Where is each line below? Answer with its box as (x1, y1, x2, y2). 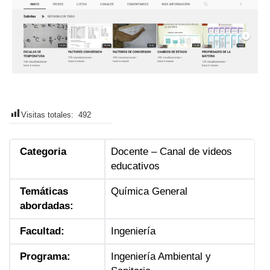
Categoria (20, 145, 66, 157)
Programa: (20, 250, 71, 262)
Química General (110, 185, 187, 197)
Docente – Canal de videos (110, 145, 232, 157)
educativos (110, 160, 160, 172)
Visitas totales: (21, 110, 78, 119)
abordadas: (20, 199, 74, 212)
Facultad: (20, 225, 64, 237)
